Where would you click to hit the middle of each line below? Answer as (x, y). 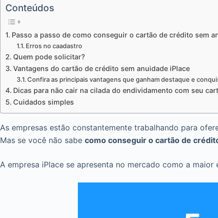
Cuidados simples (43, 102)
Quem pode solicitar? (49, 57)
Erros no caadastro (54, 46)
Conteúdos (30, 8)
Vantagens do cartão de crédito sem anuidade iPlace (101, 69)
